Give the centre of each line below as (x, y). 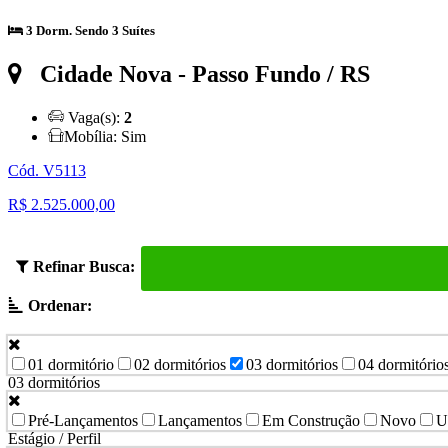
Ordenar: (58, 305)
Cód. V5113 (47, 170)
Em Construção (311, 421)
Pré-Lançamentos (83, 421)
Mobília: (92, 136)
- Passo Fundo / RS (271, 74)
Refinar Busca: (82, 266)
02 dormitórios (180, 365)
